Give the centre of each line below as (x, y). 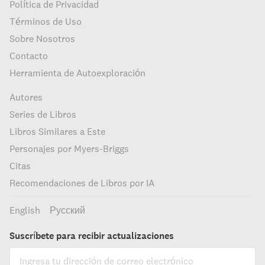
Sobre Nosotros (42, 38)
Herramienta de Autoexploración (77, 73)
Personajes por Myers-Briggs (69, 148)
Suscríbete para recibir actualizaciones (92, 235)
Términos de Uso (46, 21)
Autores (26, 97)
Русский (67, 210)
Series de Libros (43, 114)
